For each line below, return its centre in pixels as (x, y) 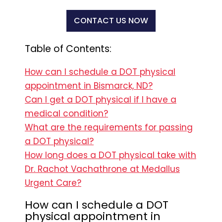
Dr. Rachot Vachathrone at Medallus (102, 169)
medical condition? (66, 113)
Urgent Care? (53, 183)
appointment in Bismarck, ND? (89, 85)
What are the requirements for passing (109, 127)
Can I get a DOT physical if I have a (101, 99)
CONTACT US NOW (111, 20)
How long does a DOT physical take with (111, 155)
